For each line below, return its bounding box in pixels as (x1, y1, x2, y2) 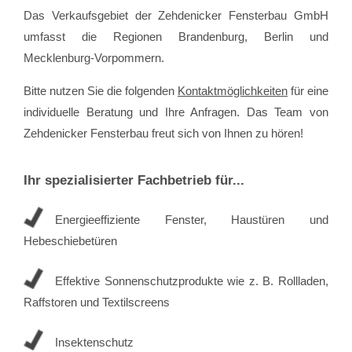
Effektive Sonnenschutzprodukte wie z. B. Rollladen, (55, 273, 328, 288)
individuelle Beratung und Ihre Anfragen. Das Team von (24, 104, 328, 119)
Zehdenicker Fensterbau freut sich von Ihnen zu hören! (24, 126, 303, 140)
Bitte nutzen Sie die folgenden (24, 83, 178, 97)
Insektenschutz (55, 335, 134, 349)
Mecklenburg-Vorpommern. (24, 50, 164, 64)
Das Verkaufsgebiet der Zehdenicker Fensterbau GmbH (24, 8, 328, 22)
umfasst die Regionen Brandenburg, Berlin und (24, 29, 328, 43)
